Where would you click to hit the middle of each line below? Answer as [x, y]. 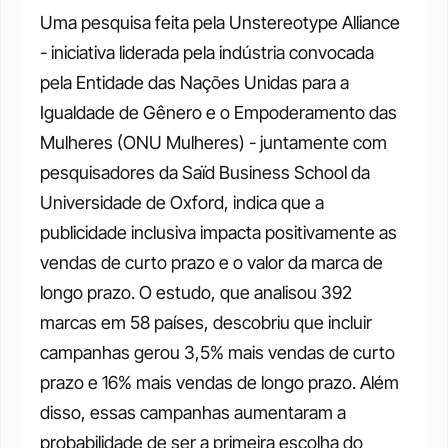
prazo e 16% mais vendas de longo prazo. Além [219, 382]
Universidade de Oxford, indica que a [182, 202]
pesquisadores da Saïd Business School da [205, 172]
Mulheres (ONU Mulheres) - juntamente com [213, 142]
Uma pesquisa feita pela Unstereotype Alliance [220, 22]
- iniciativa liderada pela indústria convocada [207, 52]
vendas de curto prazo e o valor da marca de [211, 262]
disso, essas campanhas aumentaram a [193, 412]
